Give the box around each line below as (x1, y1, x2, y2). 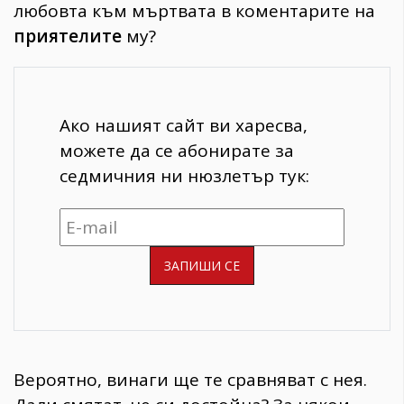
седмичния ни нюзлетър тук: (60, 163, 309, 188)
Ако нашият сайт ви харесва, (60, 113, 308, 137)
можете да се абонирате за (60, 138, 294, 162)
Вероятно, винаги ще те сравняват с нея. (14, 368, 367, 392)
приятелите (14, 23, 122, 48)
